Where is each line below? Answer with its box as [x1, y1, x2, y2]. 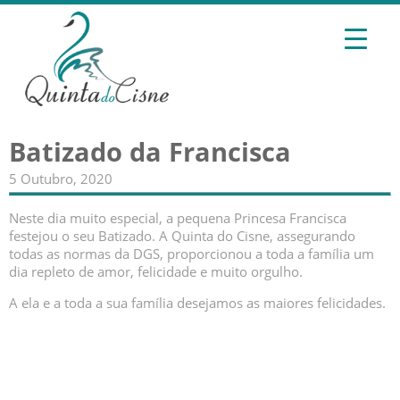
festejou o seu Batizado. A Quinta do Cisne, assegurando [9, 227, 355, 245]
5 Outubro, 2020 [9, 170, 112, 187]
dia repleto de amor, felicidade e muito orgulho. [9, 262, 303, 280]
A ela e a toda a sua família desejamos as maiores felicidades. [9, 294, 386, 312]
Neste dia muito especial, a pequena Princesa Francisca [9, 209, 346, 227]
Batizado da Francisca [9, 134, 291, 170]
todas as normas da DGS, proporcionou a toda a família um [9, 245, 374, 262]
